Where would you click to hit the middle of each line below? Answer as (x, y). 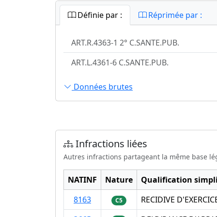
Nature (119, 180)
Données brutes (102, 86)
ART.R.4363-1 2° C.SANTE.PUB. (125, 43)
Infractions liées (110, 144)
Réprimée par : (174, 15)
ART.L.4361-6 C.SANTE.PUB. (120, 63)
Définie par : (99, 15)
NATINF (82, 180)
